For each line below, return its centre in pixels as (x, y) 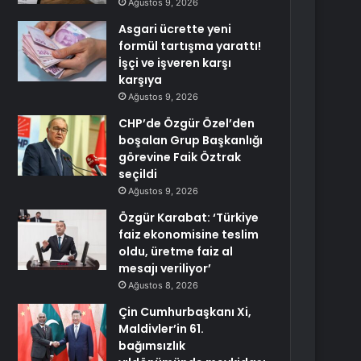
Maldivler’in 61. (162, 329)
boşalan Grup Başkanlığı (191, 140)
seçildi (138, 174)
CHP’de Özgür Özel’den (187, 123)
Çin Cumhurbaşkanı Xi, (185, 312)
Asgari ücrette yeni (175, 29)
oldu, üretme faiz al (176, 251)
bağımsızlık (152, 346)
